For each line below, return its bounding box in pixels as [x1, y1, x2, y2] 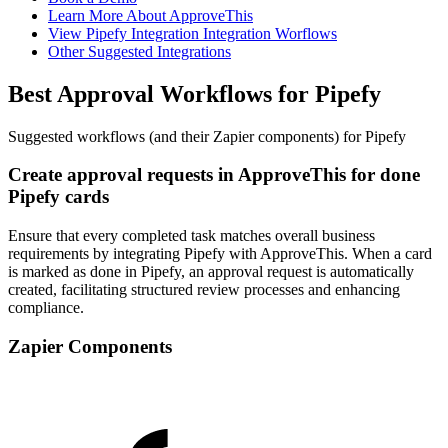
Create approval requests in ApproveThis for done [8, 164, 420, 186]
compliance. [8, 299, 84, 317]
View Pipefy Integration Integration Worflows [48, 24, 337, 42]
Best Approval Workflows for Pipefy [8, 80, 381, 107]
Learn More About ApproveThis [48, 6, 253, 24]
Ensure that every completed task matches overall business [8, 227, 375, 245]
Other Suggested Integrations [48, 42, 231, 60]
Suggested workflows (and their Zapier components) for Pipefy [8, 127, 406, 145]
